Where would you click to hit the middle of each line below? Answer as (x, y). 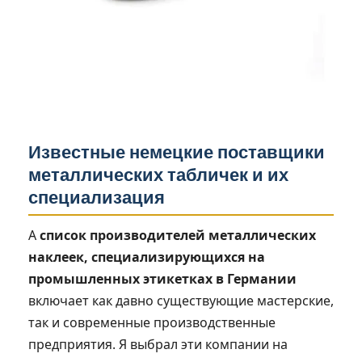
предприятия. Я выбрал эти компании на (158, 344)
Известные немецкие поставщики (177, 152)
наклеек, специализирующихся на (147, 257)
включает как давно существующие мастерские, (181, 300)
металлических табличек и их (158, 175)
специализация (97, 197)
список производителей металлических (178, 235)
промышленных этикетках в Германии (162, 278)
